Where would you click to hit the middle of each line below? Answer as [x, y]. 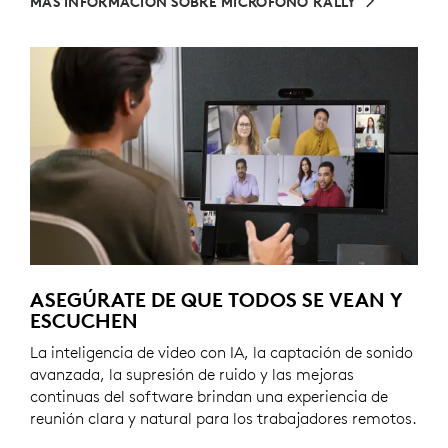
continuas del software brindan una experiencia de [209, 395]
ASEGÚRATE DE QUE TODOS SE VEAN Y [216, 299]
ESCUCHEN [84, 320]
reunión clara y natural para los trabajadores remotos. [223, 417]
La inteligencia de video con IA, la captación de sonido [221, 351]
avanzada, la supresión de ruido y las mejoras [192, 373]
